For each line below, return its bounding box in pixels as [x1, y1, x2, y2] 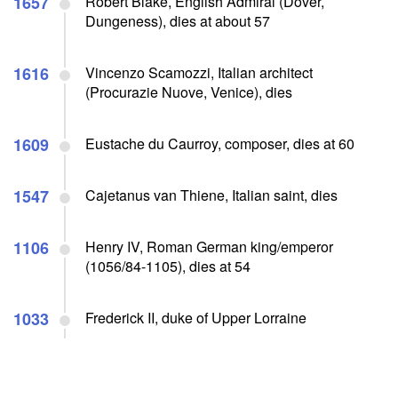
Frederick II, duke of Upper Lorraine [85, 306, 306, 328]
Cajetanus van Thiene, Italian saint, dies [85, 184, 338, 205]
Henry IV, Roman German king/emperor [85, 235, 333, 257]
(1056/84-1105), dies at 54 [85, 255, 251, 276]
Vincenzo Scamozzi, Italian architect [85, 61, 313, 83]
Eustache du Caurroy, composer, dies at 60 [85, 132, 354, 154]
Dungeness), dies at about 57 [85, 10, 270, 31]
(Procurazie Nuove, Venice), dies [85, 81, 292, 102]
